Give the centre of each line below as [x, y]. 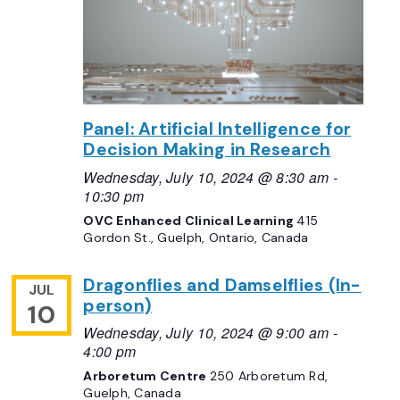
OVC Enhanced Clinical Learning [190, 220]
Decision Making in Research [207, 149]
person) [118, 305]
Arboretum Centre [146, 376]
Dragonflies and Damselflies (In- [222, 285]
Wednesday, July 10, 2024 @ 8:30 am [206, 176]
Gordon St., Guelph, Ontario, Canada [196, 237]
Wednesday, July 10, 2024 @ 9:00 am [206, 333]
